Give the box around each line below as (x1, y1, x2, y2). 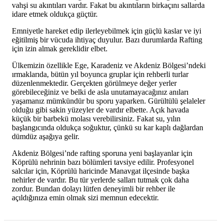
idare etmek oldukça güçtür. (12, 9, 98, 18)
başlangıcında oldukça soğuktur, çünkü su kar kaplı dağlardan (12, 123, 203, 132)
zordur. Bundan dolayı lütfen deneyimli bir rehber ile (12, 184, 175, 193)
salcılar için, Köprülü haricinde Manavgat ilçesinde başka (12, 166, 189, 175)
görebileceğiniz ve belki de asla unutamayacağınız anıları (12, 87, 188, 96)
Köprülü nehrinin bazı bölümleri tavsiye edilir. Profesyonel (12, 157, 194, 166)
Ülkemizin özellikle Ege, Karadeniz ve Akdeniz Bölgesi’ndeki (12, 61, 206, 70)
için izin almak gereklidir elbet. (12, 44, 108, 53)
